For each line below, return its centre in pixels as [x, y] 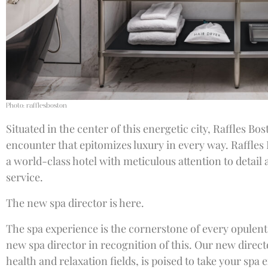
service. [25, 177]
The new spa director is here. [75, 202]
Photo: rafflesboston [36, 105]
